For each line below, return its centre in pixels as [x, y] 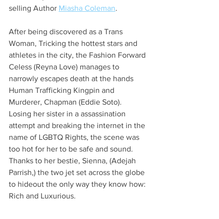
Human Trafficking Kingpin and [63, 90]
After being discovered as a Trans [67, 31]
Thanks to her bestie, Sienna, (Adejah [73, 160]
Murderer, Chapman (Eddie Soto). [66, 102]
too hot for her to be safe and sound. [71, 149]
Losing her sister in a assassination [68, 113]
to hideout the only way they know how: [78, 184]
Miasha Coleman [87, 8]
